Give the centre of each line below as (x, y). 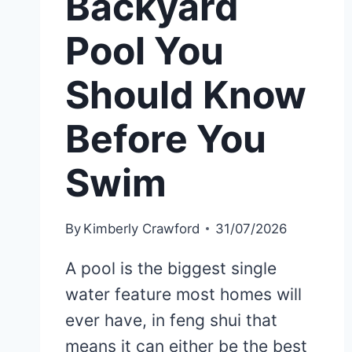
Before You (166, 138)
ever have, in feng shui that (171, 320)
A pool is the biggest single (171, 268)
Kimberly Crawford (142, 228)
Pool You (145, 50)
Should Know (186, 94)
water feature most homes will (183, 294)
